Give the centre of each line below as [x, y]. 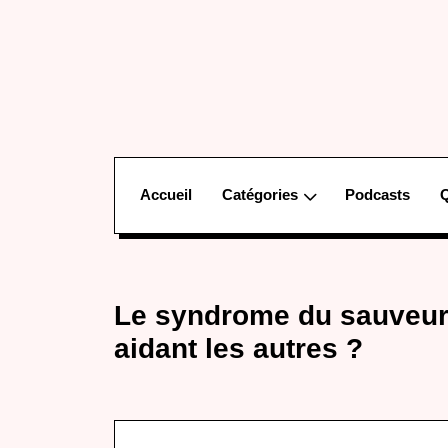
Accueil [166, 195]
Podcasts [377, 195]
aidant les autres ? [238, 348]
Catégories [260, 195]
